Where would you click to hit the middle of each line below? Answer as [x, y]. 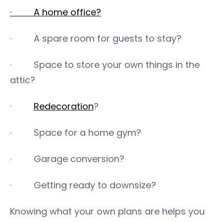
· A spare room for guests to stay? [96, 38]
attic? [23, 80]
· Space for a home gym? [76, 132]
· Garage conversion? [67, 159]
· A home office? [55, 12]
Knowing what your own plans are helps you [107, 211]
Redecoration [64, 106]
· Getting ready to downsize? [83, 185]
